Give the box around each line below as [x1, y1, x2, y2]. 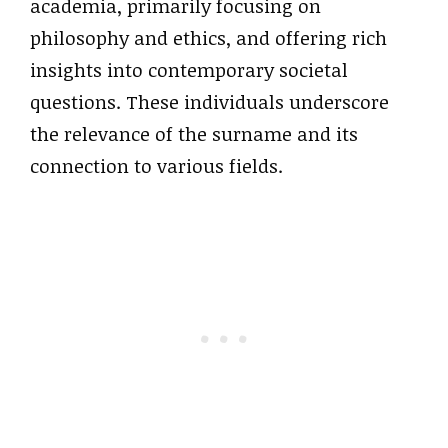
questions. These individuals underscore [30, 88, 389, 115]
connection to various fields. [30, 152, 283, 179]
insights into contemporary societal [30, 56, 348, 83]
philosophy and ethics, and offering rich [30, 24, 387, 51]
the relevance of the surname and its [30, 120, 358, 147]
